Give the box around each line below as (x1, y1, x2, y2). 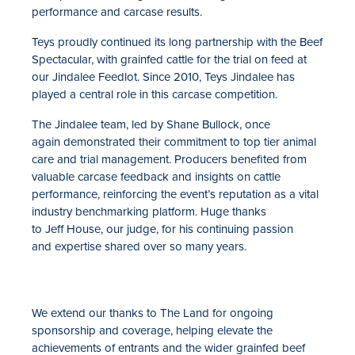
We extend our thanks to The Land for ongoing (32, 305, 273, 320)
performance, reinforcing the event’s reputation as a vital (32, 186, 319, 201)
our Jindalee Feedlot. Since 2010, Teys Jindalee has (32, 69, 295, 84)
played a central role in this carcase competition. (32, 86, 277, 101)
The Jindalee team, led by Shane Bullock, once (32, 116, 270, 132)
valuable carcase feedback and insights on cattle (32, 169, 281, 184)
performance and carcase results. (32, 4, 202, 19)
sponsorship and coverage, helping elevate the (32, 323, 273, 338)
